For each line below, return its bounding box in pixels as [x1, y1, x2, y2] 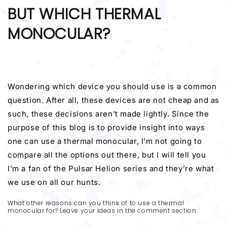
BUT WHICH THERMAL [8, 4, 161, 25]
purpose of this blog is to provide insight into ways [8, 123, 205, 132]
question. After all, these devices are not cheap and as [8, 95, 220, 105]
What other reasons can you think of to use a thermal [8, 199, 184, 208]
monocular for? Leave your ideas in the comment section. [8, 206, 198, 215]
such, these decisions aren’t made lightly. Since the [8, 109, 209, 119]
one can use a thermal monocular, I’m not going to [8, 136, 202, 146]
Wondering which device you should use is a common [8, 82, 217, 91]
